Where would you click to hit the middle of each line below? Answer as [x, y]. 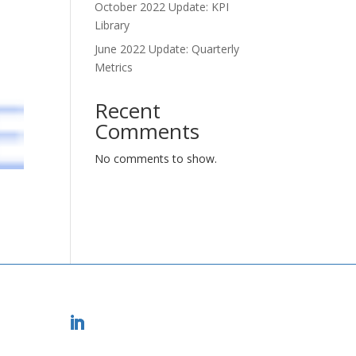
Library [112, 25]
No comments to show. [156, 159]
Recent [128, 110]
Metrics [114, 67]
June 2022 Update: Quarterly [167, 49]
